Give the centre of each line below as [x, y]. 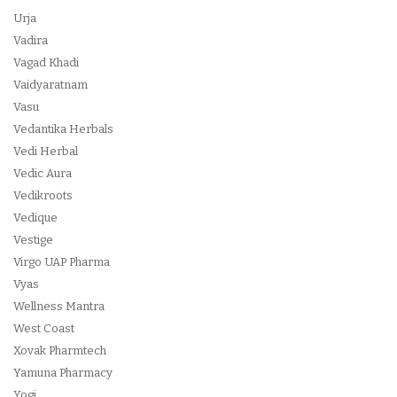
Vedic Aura [43, 173]
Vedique [35, 218]
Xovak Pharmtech [60, 350]
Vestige [33, 240]
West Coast [44, 328]
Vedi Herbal [46, 151]
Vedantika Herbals [63, 129]
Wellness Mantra [59, 306]
